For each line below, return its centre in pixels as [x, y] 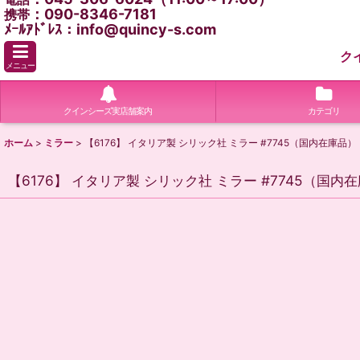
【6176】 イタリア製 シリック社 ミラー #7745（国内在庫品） [221, 143]
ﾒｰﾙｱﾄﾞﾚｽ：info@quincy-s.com [110, 29]
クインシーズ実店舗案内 [108, 111]
